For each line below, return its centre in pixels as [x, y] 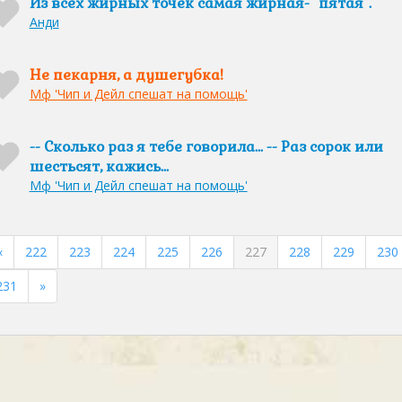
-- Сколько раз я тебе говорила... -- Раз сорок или [206, 147]
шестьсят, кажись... [99, 166]
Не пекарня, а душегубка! [126, 75]
